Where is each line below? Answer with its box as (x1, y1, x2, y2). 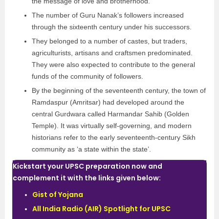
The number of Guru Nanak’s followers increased (32, 11, 184, 19)
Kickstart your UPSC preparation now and (13, 161, 162, 171)
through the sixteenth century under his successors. (32, 23, 194, 31)
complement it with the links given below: (13, 173, 162, 183)
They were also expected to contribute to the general (32, 61, 195, 68)
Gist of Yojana (32, 190, 83, 199)
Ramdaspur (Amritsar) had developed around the (32, 98, 184, 106)
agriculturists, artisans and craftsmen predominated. (32, 49, 193, 57)
